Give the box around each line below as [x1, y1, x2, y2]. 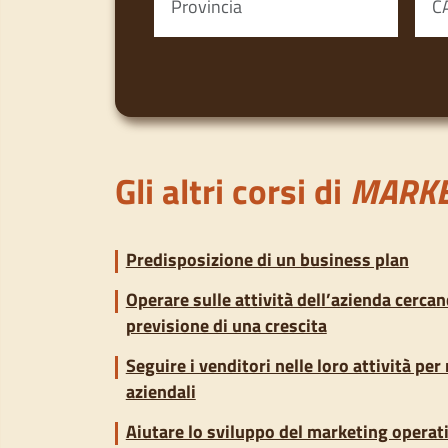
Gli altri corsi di [115, 163, 351, 218]
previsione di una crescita [125, 311, 327, 339]
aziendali [125, 377, 196, 405]
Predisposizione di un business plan [125, 245, 409, 273]
